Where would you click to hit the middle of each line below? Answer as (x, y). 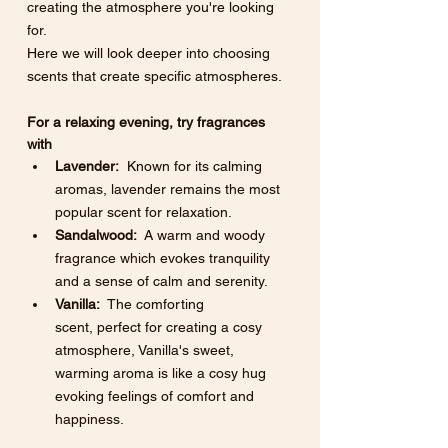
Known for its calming (192, 166)
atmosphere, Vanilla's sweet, (146, 350)
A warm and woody (203, 235)
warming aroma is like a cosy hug (162, 373)
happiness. (91, 419)
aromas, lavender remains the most (169, 189)
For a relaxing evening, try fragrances (148, 122)
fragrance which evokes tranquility (164, 258)
